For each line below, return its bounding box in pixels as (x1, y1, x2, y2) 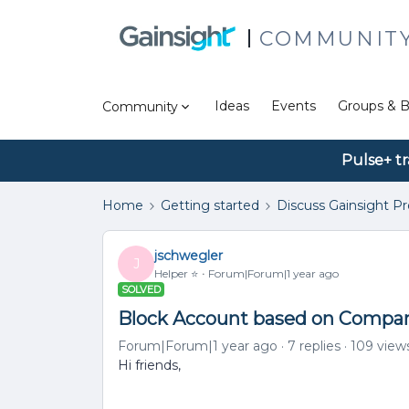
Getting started (161, 197, 259, 214)
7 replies (288, 338, 341, 354)
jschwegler (154, 246, 223, 264)
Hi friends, (118, 357, 181, 373)
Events (271, 98, 316, 114)
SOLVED (121, 283, 161, 296)
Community (102, 98, 178, 115)
